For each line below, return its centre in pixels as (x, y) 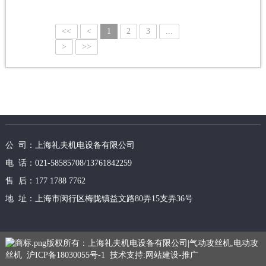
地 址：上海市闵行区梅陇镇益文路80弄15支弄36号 (99, 198)
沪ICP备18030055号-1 (66, 255)
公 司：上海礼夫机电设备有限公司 (70, 145)
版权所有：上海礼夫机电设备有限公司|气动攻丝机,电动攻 (152, 243)
